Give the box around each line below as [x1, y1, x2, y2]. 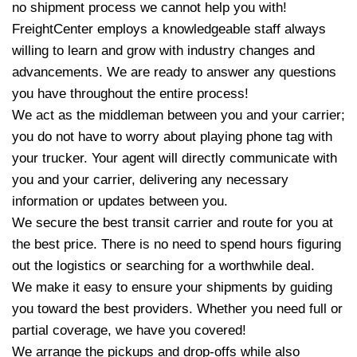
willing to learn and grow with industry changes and [12, 43, 315, 58]
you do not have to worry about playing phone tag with [12, 129, 332, 144]
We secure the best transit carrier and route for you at [12, 215, 333, 230]
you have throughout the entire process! [12, 86, 249, 101]
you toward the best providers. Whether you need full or [12, 301, 343, 316]
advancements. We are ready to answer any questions [12, 65, 336, 80]
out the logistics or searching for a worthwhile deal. [12, 258, 319, 273]
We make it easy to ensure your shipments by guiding [12, 280, 332, 295]
